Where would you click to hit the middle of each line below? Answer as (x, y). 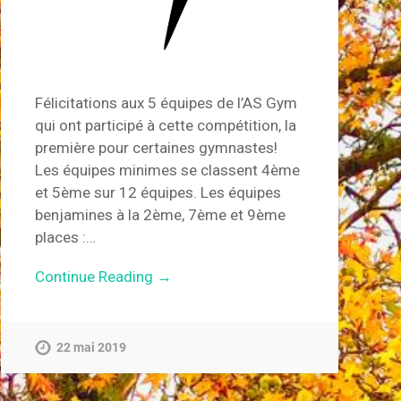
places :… (65, 238)
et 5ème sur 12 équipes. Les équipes (158, 193)
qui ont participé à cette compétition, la (165, 126)
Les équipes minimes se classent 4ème (167, 171)
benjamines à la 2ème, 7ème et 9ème (160, 215)
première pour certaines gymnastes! (156, 148)
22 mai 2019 (91, 347)
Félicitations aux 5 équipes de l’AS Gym (166, 103)
